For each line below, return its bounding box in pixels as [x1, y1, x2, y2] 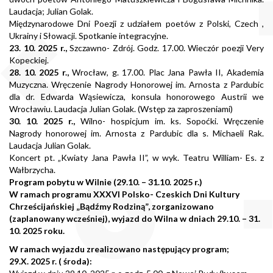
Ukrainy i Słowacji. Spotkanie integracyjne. [9, 30, 168, 41]
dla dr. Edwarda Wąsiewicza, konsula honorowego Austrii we [9, 91, 264, 102]
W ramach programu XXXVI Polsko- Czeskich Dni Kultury [9, 189, 239, 200]
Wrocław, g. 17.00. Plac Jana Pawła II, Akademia [68, 67, 264, 78]
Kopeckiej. [9, 55, 49, 66]
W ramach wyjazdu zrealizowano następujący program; [9, 244, 229, 255]
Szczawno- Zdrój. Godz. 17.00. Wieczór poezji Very [66, 43, 264, 54]
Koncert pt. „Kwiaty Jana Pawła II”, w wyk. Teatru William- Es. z [9, 152, 264, 163]
